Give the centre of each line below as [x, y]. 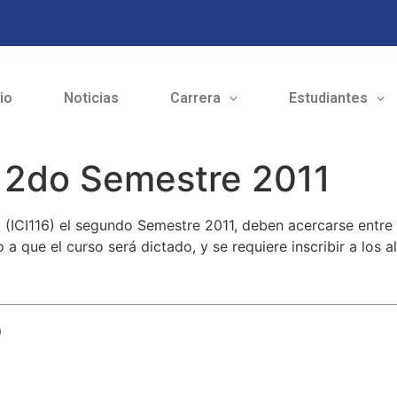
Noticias [91, 98]
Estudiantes [328, 98]
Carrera [195, 98]
